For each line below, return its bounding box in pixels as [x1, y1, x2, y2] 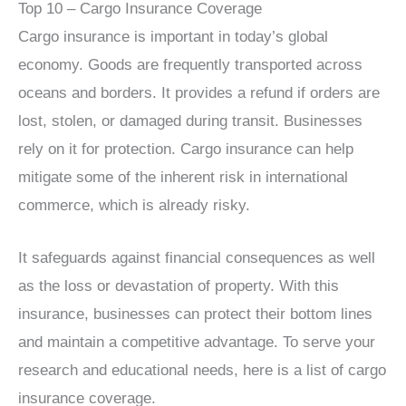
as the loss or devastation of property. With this [18, 276, 339, 295]
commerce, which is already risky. [18, 196, 250, 214]
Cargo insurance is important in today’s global [18, 27, 328, 45]
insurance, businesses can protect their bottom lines [18, 304, 372, 323]
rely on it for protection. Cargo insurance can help [18, 140, 353, 158]
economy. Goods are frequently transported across [18, 55, 362, 73]
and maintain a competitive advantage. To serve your [18, 333, 375, 351]
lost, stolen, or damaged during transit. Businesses [18, 111, 362, 130]
